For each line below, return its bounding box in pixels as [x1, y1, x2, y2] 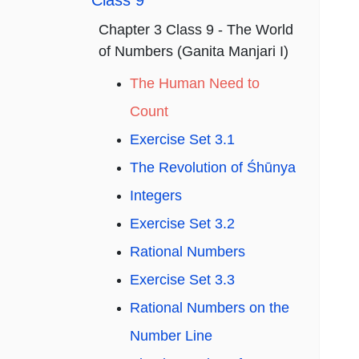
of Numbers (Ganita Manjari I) [99, 43, 288, 60]
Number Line [130, 328, 212, 345]
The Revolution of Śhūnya [130, 159, 296, 176]
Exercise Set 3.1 [130, 131, 235, 148]
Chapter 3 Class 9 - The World [99, 22, 293, 38]
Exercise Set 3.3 [130, 272, 235, 288]
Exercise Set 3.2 [130, 216, 235, 232]
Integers [130, 188, 182, 204]
